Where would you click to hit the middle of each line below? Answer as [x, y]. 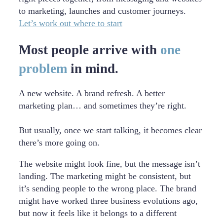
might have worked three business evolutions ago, [108, 201]
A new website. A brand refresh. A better [92, 93]
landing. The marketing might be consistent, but [105, 176]
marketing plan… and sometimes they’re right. [103, 105]
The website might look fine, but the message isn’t [110, 164]
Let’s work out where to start [71, 23]
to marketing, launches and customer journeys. [102, 11]
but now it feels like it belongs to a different [98, 213]
